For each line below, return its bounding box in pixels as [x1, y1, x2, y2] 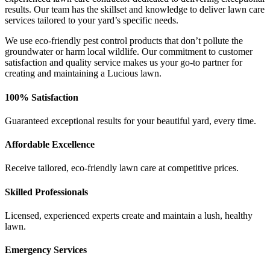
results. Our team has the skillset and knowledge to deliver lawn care [5, 4, 265, 15]
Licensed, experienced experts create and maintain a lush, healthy [5, 210, 253, 221]
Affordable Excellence [5, 139, 95, 150]
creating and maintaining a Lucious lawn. [5, 68, 162, 79]
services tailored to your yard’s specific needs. [5, 15, 178, 26]
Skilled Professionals [5, 186, 88, 197]
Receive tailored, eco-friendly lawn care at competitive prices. [5, 163, 239, 174]
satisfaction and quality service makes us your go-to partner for [5, 57, 242, 68]
